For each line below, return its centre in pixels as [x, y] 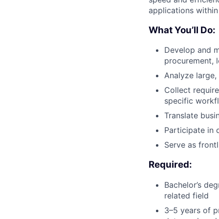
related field [186, 195]
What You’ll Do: [182, 30]
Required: [170, 165]
